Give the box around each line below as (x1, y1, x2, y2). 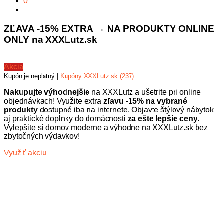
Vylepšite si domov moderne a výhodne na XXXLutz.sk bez (4, 123, 208, 132)
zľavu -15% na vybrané (101, 97, 187, 106)
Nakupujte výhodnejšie (4, 88, 89, 97)
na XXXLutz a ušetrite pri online (89, 88, 201, 97)
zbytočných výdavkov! (4, 132, 80, 141)
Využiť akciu (4, 149, 46, 157)
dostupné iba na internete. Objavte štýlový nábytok (38, 106, 214, 114)
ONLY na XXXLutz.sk (4, 34, 97, 44)
